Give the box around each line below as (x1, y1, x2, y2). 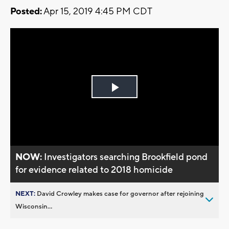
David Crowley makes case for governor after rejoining (37, 189, 204, 198)
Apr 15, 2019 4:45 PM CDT (42, 6, 152, 18)
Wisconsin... (15, 202, 52, 211)
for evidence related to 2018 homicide (15, 164, 173, 176)
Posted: (10, 6, 42, 18)
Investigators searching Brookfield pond (44, 151, 208, 163)
